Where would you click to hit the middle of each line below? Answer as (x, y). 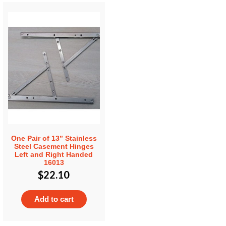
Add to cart (54, 199)
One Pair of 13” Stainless (54, 138)
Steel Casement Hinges (54, 147)
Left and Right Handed (54, 155)
